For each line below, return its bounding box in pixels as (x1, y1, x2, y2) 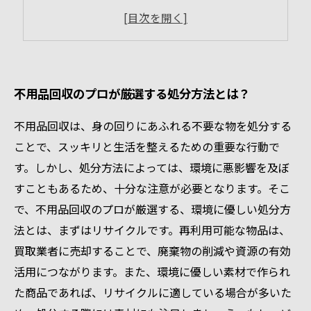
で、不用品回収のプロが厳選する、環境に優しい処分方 (14, 201, 291, 217)
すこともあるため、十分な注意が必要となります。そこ (14, 180, 290, 196)
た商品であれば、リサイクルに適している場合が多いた (14, 284, 292, 301)
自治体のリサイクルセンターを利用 (51, 27, 229, 44)
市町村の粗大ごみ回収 (51, 3, 162, 20)
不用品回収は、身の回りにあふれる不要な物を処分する (14, 117, 292, 134)
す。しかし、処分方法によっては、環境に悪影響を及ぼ (14, 159, 289, 176)
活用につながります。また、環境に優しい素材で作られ (14, 263, 290, 280)
